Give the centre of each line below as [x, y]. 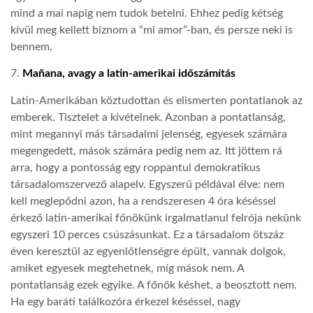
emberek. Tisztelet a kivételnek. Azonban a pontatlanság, [148, 117]
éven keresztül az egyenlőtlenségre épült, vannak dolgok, [148, 251]
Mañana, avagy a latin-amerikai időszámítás [129, 74]
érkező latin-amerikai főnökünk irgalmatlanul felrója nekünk [156, 218]
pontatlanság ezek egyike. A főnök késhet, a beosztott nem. [154, 285]
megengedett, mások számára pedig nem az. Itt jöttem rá [146, 151]
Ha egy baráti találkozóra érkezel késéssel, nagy [125, 301]
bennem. [31, 46]
